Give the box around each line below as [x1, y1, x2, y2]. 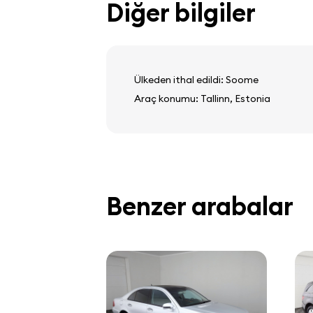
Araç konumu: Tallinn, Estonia [134, 92, 270, 105]
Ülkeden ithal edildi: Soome [134, 73, 259, 86]
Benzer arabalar [106, 189, 293, 222]
